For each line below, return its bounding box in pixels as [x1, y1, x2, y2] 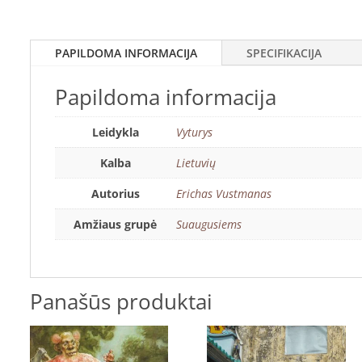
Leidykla [91, 124, 139, 140]
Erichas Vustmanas [175, 185, 271, 201]
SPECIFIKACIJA [246, 44, 322, 61]
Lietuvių [175, 154, 216, 170]
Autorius [90, 185, 140, 201]
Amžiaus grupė [74, 216, 157, 232]
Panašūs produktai [29, 287, 213, 317]
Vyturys [175, 124, 213, 140]
